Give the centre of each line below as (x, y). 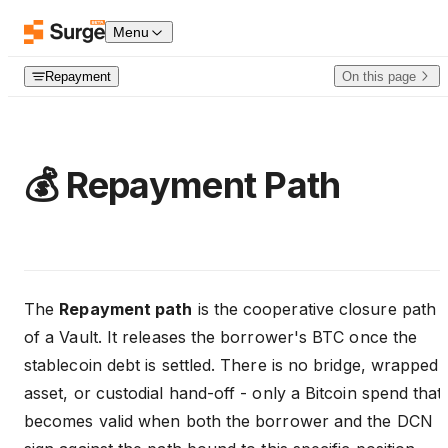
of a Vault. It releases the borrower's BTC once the (221, 336)
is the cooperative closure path (314, 308)
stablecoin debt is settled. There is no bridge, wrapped (231, 364)
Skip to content (77, 24)
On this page (379, 76)
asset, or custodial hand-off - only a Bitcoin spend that (233, 392)
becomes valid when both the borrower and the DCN (228, 420)
